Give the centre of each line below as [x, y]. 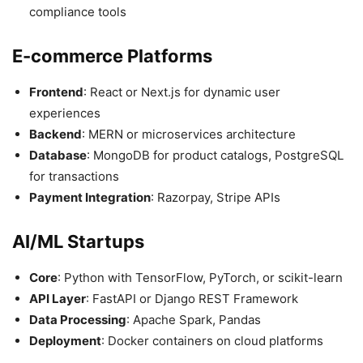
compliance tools [78, 11]
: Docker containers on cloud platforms [212, 340]
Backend [56, 134]
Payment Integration [90, 197]
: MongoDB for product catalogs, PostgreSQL [215, 155]
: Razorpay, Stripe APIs [216, 197]
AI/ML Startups [78, 241]
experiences [65, 113]
